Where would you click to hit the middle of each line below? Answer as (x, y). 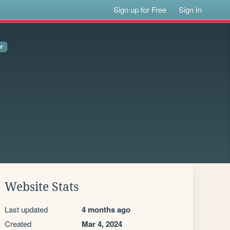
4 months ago (106, 209)
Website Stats (42, 187)
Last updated (26, 209)
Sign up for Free (140, 9)
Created (18, 224)
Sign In (190, 9)
